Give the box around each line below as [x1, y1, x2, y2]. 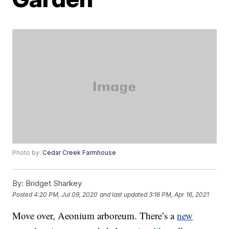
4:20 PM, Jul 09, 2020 [34, 190, 98, 198]
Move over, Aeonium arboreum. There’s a [12, 209, 177, 222]
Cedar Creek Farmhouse [42, 149, 117, 157]
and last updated [100, 190, 148, 198]
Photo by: [12, 149, 43, 157]
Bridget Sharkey [24, 178, 82, 189]
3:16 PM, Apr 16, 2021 [149, 190, 210, 198]
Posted [12, 190, 34, 198]
